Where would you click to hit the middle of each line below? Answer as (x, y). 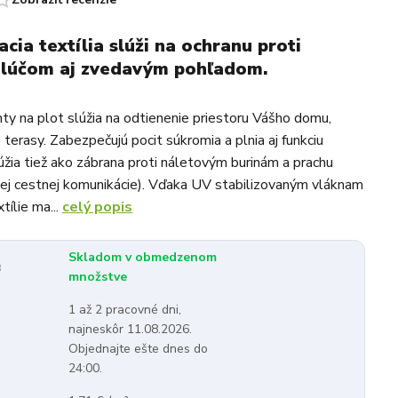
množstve (98, 277)
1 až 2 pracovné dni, (125, 310)
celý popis (97, 207)
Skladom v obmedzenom (143, 257)
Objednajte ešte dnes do (138, 349)
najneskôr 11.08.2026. (130, 329)
